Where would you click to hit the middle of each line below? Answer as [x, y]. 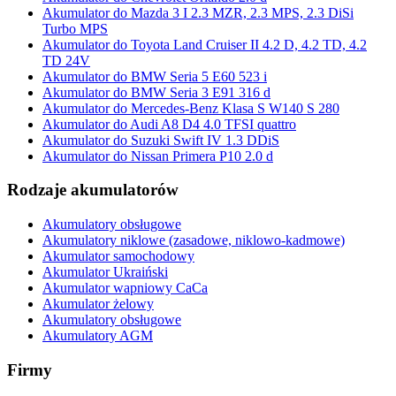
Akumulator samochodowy [118, 256]
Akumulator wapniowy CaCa [125, 288]
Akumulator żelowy [98, 304]
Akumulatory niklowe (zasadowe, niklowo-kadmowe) [194, 240]
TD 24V [66, 60]
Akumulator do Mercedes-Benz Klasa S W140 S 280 [191, 108]
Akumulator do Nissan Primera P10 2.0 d [158, 156]
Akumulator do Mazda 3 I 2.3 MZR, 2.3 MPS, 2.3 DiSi [198, 12]
